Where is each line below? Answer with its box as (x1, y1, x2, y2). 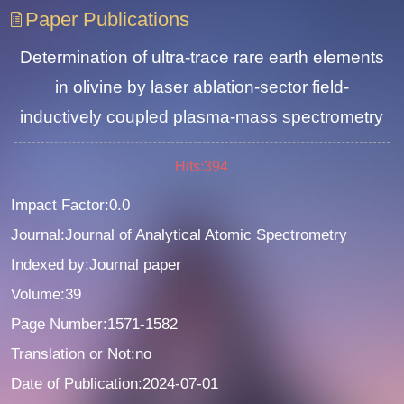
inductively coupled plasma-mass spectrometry (20, 107, 384, 127)
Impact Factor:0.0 (11, 196, 131, 214)
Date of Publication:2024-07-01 (11, 374, 219, 392)
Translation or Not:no (11, 344, 152, 363)
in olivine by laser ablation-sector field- (54, 78, 349, 97)
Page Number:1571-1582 (11, 315, 179, 333)
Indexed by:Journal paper (11, 255, 182, 273)
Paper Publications (25, 8, 190, 31)
